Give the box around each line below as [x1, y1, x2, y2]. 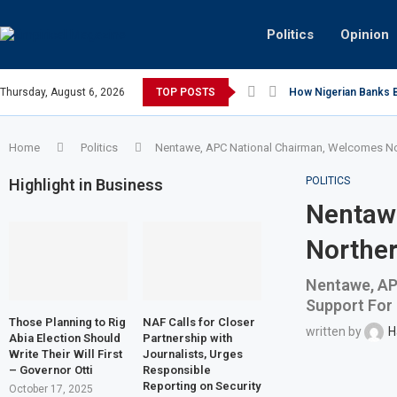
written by [305, 323, 364, 339]
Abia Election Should [9, 331, 121, 346]
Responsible [142, 363, 211, 378]
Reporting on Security [142, 379, 261, 393]
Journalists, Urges [142, 347, 243, 362]
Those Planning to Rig [9, 315, 126, 330]
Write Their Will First [9, 347, 122, 362]
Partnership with [142, 331, 232, 346]
